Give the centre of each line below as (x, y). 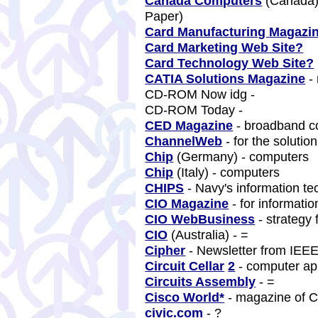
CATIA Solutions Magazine (225, 78)
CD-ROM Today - (198, 110)
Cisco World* (185, 297)
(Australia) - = (210, 235)
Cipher (165, 250)
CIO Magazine (187, 203)
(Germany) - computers (243, 157)
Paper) (166, 16)
